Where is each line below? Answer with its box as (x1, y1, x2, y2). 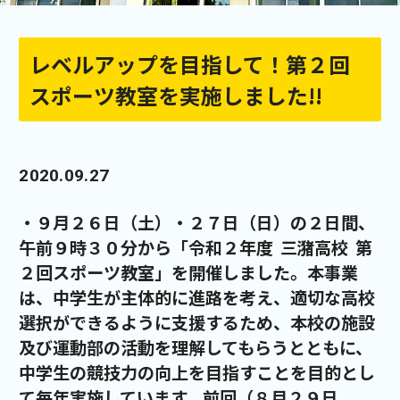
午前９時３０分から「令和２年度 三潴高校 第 (19, 235, 373, 261)
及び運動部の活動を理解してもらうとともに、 (19, 335, 373, 361)
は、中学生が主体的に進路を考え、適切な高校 (19, 285, 376, 311)
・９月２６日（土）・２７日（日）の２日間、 (19, 210, 376, 236)
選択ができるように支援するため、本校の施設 (19, 310, 376, 336)
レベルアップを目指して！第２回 (29, 47, 351, 79)
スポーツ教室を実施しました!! (29, 79, 323, 111)
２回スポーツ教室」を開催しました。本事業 (19, 260, 359, 286)
